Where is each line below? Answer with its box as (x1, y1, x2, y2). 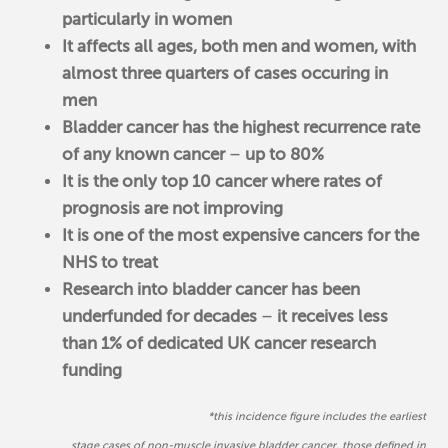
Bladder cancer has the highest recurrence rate (62, 117, 421, 137)
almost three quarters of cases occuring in (62, 63, 389, 83)
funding (62, 360, 123, 380)
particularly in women (62, 9, 233, 29)
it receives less (273, 306, 389, 326)
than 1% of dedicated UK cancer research (62, 333, 377, 353)
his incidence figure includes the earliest (216, 409, 426, 423)
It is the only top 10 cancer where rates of (62, 171, 383, 191)
